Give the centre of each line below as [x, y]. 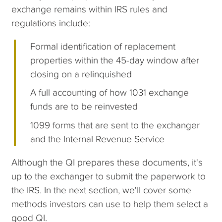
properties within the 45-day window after [114, 60]
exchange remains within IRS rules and [90, 9]
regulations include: [51, 23]
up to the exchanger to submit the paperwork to [109, 176]
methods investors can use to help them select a [110, 204]
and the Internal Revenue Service [97, 139]
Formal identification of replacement [103, 46]
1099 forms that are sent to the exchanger [115, 125]
